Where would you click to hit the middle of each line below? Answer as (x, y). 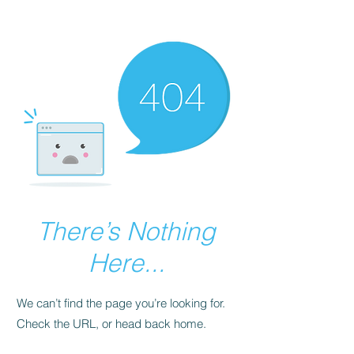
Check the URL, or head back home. (111, 324)
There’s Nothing (126, 231)
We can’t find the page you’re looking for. (121, 303)
